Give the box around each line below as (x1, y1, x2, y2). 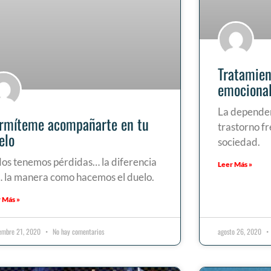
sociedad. (217, 135, 260, 148)
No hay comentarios (51, 226, 105, 237)
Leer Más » (217, 159, 252, 169)
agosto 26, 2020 (217, 226, 263, 237)
